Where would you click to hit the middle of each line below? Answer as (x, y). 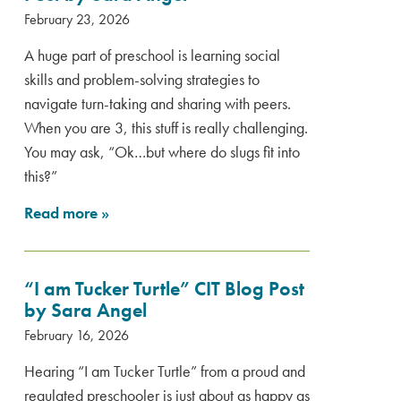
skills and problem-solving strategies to (142, 79)
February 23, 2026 (77, 19)
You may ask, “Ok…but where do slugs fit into (162, 152)
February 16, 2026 (77, 335)
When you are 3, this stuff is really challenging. (166, 128)
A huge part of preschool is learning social (152, 55)
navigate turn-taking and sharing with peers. (158, 103)
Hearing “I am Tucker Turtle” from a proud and (165, 371)
